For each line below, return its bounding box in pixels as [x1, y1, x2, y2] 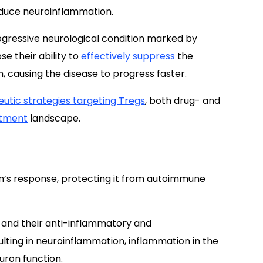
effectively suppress [81, 49, 175, 63]
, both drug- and [145, 94, 220, 107]
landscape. [28, 112, 80, 125]
